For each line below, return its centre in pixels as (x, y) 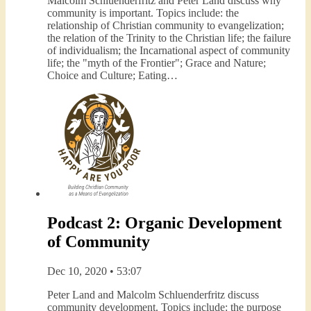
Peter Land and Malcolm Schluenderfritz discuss (153, 294)
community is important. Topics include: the (143, 12)
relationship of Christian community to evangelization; (166, 25)
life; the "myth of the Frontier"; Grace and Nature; (157, 62)
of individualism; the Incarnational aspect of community (169, 50)
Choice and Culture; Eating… (112, 75)
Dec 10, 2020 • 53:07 (94, 271)
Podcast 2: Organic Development (165, 222)
